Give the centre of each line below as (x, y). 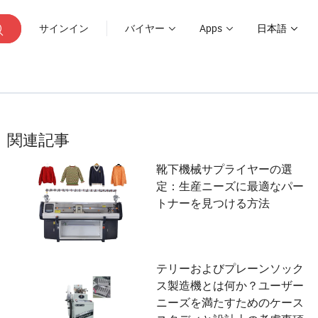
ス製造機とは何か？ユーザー (230, 285)
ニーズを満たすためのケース (230, 302)
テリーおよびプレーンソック (230, 268)
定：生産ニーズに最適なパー (230, 186)
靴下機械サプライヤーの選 (224, 169)
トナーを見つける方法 (213, 203)
